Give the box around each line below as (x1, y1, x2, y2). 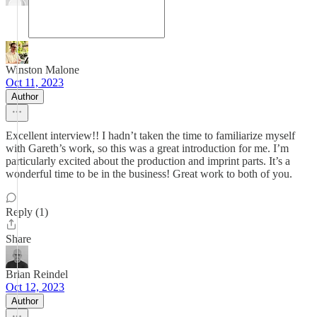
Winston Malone (6, 64, 79, 76)
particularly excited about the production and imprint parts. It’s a (6, 155, 290, 167)
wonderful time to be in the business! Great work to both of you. (6, 168, 292, 180)
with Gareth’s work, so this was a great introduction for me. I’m (6, 142, 289, 154)
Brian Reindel (6, 268, 68, 280)
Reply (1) (6, 206, 48, 218)
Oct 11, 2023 (6, 76, 64, 88)
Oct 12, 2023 (6, 281, 64, 293)
